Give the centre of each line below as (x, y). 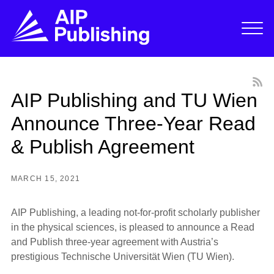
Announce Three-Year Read (133, 123)
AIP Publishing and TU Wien (134, 100)
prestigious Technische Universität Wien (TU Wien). (122, 257)
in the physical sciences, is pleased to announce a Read (132, 228)
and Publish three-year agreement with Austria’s (114, 242)
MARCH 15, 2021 (46, 178)
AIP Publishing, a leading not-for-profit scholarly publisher (135, 213)
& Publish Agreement (102, 146)
